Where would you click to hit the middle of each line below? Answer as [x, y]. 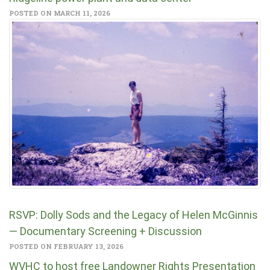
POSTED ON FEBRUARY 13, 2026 [66, 246]
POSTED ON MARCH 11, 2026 [60, 13]
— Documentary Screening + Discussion [105, 231]
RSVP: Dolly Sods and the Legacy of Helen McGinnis [133, 215]
